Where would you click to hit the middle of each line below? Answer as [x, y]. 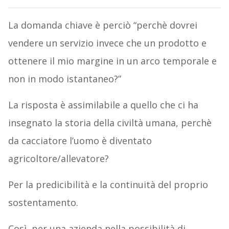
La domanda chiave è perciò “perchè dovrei [102, 25]
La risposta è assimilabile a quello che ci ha [103, 105]
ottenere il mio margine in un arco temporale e [112, 61]
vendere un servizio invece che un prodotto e [107, 43]
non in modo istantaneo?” [64, 78]
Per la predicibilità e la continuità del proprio [108, 184]
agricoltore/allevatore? [58, 158]
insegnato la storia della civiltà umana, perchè [110, 122]
